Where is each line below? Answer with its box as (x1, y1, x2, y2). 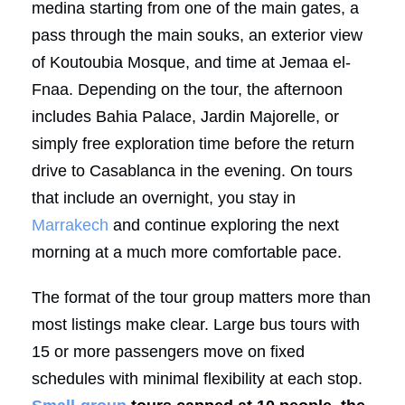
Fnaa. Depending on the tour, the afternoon (32, 80, 343, 99)
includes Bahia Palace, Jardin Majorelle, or (32, 107, 339, 126)
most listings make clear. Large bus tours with (32, 315, 360, 334)
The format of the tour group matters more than (32, 287, 371, 306)
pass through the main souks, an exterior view (32, 25, 363, 44)
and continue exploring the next (108, 215, 339, 234)
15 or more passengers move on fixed (32, 342, 305, 361)
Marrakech (32, 215, 108, 234)
